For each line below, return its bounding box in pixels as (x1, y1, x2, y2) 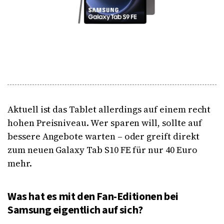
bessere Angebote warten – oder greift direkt (7, 129, 199, 142)
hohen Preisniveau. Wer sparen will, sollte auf (7, 116, 202, 129)
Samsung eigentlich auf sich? (7, 201, 145, 218)
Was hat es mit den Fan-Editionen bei (7, 188, 178, 204)
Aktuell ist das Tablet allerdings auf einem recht (7, 102, 211, 115)
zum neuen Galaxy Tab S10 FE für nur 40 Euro (7, 143, 197, 156)
